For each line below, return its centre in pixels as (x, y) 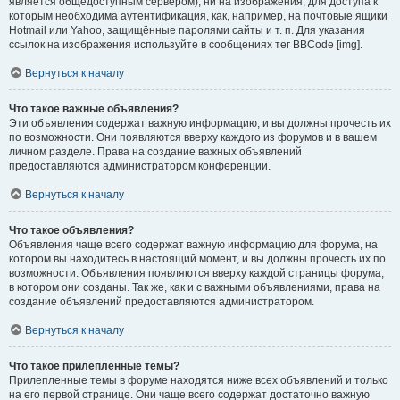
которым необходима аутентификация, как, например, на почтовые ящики (198, 16)
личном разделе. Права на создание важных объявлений (155, 152)
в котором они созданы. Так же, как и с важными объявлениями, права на (195, 287)
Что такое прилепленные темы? (94, 366)
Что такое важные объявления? (94, 109)
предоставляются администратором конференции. (140, 166)
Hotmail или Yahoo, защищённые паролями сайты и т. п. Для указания (187, 30)
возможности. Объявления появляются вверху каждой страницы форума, (196, 273)
